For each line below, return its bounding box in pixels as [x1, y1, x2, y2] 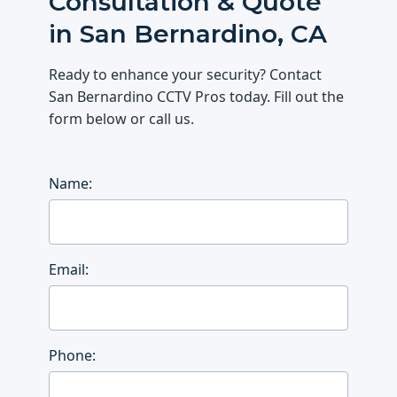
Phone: [49, 345, 97, 365]
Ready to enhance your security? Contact [49, 65, 323, 85]
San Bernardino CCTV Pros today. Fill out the [49, 87, 345, 107]
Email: [49, 260, 90, 280]
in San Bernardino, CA [49, 19, 328, 50]
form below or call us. [49, 109, 195, 129]
